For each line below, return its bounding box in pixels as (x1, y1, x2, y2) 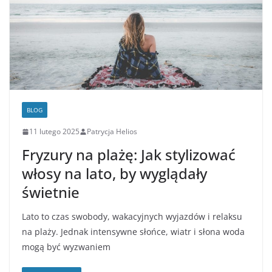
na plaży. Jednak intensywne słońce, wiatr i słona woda (22, 226, 245, 238)
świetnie (22, 182, 80, 203)
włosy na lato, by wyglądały (22, 163, 207, 184)
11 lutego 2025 (29, 126, 80, 137)
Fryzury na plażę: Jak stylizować (22, 144, 236, 165)
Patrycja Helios (87, 126, 137, 137)
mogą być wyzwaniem (22, 241, 110, 253)
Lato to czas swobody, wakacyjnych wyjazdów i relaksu (22, 211, 242, 223)
